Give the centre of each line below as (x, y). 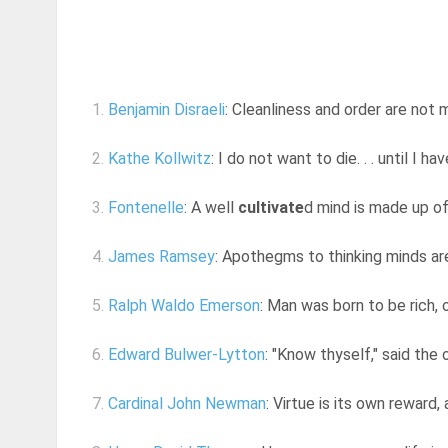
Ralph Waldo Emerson (184, 306)
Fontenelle (146, 208)
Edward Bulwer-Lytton (186, 355)
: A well (211, 208)
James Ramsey (161, 257)
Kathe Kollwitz (159, 159)
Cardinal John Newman (187, 404)
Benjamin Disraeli (166, 110)
